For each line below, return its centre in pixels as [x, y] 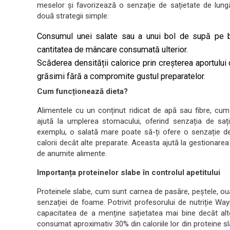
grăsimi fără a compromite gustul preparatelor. [121, 76]
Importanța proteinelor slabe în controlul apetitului [129, 172]
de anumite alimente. [72, 154]
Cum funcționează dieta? [82, 91]
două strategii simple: [73, 16]
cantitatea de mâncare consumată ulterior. [112, 50]
